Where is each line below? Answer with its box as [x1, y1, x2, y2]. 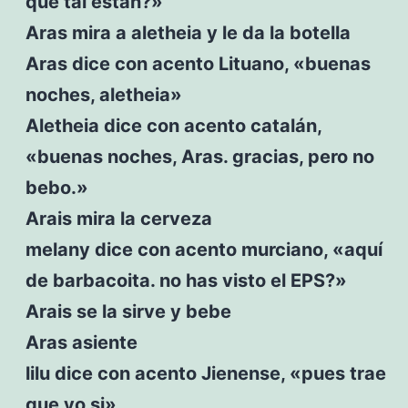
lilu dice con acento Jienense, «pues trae [25, 362, 386, 384]
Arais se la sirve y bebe [25, 300, 231, 322]
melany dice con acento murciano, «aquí [25, 238, 382, 260]
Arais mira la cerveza [25, 207, 212, 229]
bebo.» [25, 176, 88, 199]
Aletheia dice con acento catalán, [25, 114, 321, 137]
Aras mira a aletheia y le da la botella [25, 21, 351, 44]
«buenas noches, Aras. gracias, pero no [25, 145, 374, 168]
